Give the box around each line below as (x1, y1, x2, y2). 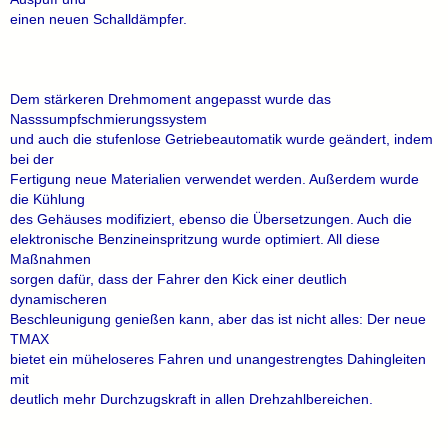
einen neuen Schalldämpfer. (10, 11, 187, 27)
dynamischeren (10, 291, 107, 307)
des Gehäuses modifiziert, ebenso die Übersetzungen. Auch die (10, 211, 412, 227)
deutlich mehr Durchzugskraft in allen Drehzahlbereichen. (10, 391, 373, 407)
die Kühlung (10, 191, 85, 207)
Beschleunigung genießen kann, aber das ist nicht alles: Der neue (10, 311, 426, 327)
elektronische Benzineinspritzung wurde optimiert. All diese (10, 231, 380, 247)
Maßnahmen (10, 251, 91, 267)
